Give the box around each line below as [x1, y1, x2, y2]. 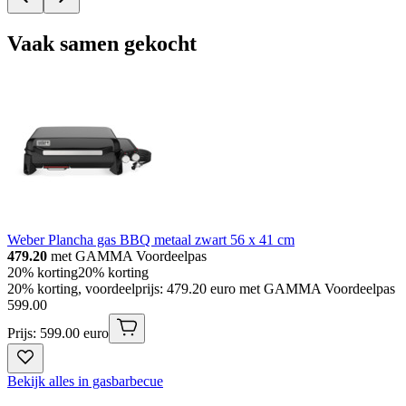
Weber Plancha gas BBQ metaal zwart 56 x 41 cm [7, 231, 295, 247]
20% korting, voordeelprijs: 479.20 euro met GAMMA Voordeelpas [7, 280, 395, 296]
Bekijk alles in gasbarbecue [7, 372, 163, 389]
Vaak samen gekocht [7, 31, 197, 55]
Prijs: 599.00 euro [7, 324, 109, 341]
